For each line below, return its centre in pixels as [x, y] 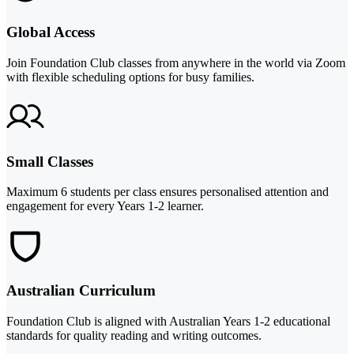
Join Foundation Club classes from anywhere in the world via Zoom [176, 62]
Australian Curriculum [81, 290]
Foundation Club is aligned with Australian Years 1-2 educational [168, 321]
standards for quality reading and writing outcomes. [134, 335]
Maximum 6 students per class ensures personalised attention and [168, 192]
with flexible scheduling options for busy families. [130, 77]
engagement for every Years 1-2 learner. [105, 206]
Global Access [51, 32]
